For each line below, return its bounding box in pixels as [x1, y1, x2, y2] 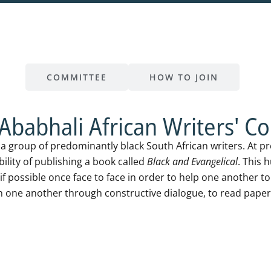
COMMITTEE [47, 71, 107, 83]
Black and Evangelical [147, 155, 238, 169]
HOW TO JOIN [149, 71, 218, 83]
